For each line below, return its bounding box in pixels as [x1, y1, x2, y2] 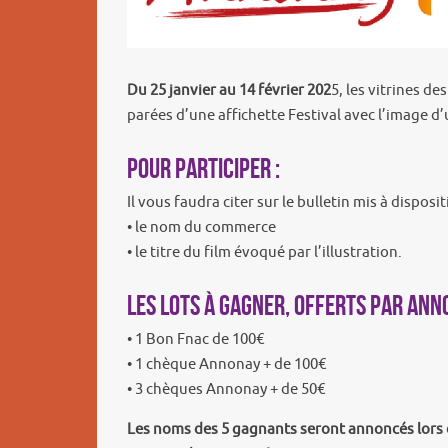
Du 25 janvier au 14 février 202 [127, 81, 331, 101]
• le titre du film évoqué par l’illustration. [127, 243, 402, 263]
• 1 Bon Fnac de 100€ [127, 330, 264, 350]
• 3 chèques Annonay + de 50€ [127, 380, 325, 400]
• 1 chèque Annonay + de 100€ [127, 355, 326, 375]
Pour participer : [127, 153, 280, 185]
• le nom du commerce [127, 218, 276, 238]
